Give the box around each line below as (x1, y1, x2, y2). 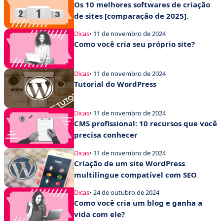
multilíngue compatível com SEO (74, 169, 197, 180)
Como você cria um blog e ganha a (74, 198, 202, 208)
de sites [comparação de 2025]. (74, 11, 188, 21)
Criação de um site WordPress (74, 158, 185, 168)
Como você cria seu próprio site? (74, 39, 195, 49)
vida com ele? (74, 209, 125, 220)
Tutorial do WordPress (74, 78, 156, 89)
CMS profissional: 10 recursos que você (74, 118, 217, 129)
